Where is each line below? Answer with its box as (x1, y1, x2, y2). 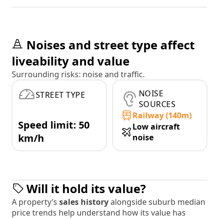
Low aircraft (132, 121, 180, 132)
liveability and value (12, 53, 130, 69)
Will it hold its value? (26, 180, 146, 197)
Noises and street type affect (26, 37, 195, 53)
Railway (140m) (132, 110, 192, 121)
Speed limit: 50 (18, 118, 89, 132)
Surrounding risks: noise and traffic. (12, 69, 145, 80)
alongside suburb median (110, 197, 205, 208)
